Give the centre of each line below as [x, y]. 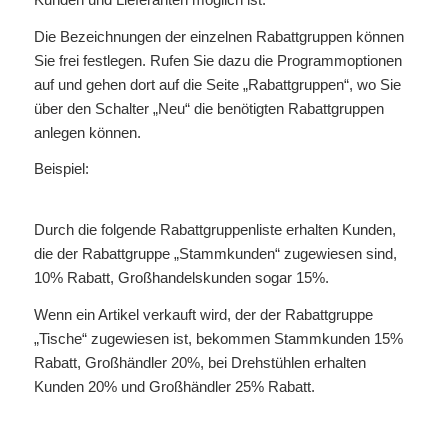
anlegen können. [87, 132]
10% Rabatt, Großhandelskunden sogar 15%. [181, 277]
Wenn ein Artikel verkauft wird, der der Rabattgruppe [203, 314]
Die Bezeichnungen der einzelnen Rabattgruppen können [218, 36]
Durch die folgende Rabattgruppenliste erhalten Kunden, [214, 229]
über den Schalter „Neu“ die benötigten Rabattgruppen [208, 108]
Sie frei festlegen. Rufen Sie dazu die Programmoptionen [217, 60]
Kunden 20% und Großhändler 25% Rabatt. [174, 386]
